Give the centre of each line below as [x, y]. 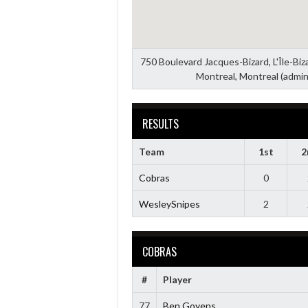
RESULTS [161, 123]
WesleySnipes [169, 203]
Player [177, 279]
